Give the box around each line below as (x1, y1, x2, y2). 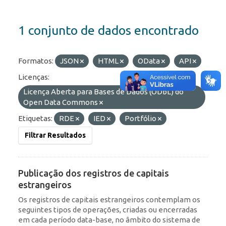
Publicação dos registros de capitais (18, 168, 169, 179)
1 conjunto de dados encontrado (18, 23, 199, 38)
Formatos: (18, 56, 53, 66)
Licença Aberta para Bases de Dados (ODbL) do (23, 87, 184, 96)
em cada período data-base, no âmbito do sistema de (18, 215, 200, 224)
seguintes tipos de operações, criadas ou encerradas (18, 205, 197, 214)
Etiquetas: (18, 114, 52, 123)
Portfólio (125, 114, 158, 123)
